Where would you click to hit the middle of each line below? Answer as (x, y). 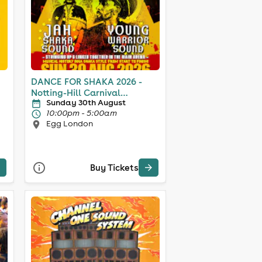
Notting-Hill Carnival (75, 92)
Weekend (51, 104)
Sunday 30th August (86, 102)
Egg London (69, 123)
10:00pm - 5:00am (81, 113)
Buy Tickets (114, 168)
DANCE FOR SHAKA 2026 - (86, 81)
